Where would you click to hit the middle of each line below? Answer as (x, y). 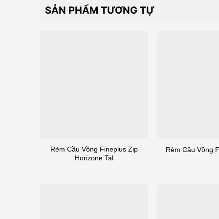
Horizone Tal (94, 158)
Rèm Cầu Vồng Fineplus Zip (94, 149)
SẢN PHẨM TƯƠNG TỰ (100, 10)
